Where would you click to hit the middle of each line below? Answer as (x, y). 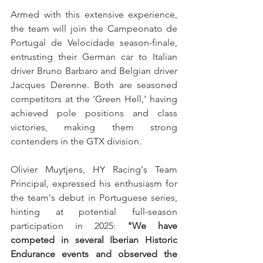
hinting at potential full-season (94, 211)
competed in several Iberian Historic (94, 240)
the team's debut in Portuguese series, (94, 197)
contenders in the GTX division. (76, 141)
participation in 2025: (69, 225)
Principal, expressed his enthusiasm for (94, 183)
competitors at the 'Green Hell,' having (94, 99)
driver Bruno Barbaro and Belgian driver (94, 70)
